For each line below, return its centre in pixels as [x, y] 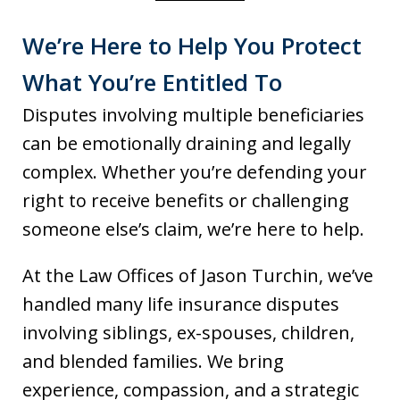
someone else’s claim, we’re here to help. [193, 229]
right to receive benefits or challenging [186, 200]
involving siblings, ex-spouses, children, [188, 333]
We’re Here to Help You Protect [192, 46]
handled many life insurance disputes [181, 304]
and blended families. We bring [153, 361]
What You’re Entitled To [152, 82]
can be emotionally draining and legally [187, 143]
